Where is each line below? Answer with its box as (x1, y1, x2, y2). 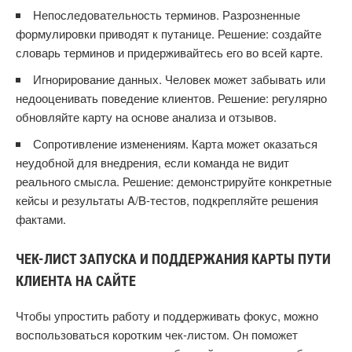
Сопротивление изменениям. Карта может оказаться (33, 135, 317, 152)
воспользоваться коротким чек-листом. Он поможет (16, 326, 298, 343)
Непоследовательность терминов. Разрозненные (33, 6, 300, 23)
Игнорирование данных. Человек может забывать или (33, 71, 325, 87)
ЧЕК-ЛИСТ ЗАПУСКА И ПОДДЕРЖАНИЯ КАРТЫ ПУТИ (16, 251, 331, 267)
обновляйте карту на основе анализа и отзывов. (16, 108, 277, 125)
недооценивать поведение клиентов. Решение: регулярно (16, 90, 327, 106)
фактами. (16, 211, 66, 227)
